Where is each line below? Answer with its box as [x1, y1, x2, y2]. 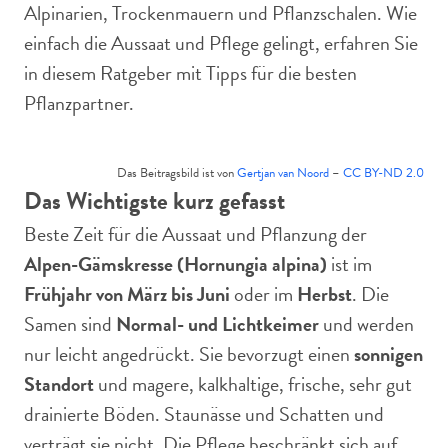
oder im [230, 279, 297, 309]
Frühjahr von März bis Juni [24, 279, 230, 309]
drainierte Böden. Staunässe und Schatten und [24, 399, 384, 429]
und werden [319, 309, 414, 339]
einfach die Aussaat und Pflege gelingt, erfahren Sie [24, 28, 418, 58]
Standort [24, 369, 94, 399]
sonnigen [354, 339, 423, 369]
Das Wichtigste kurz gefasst [24, 183, 285, 219]
